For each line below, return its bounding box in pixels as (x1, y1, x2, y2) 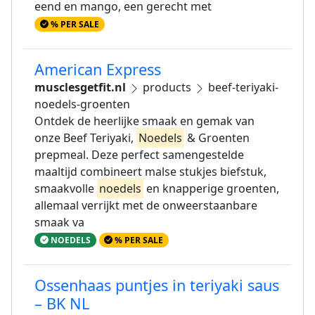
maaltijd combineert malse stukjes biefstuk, (34, 163, 266, 179)
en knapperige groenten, (143, 180, 279, 196)
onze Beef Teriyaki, (34, 129, 136, 146)
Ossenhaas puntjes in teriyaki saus (34, 275, 279, 296)
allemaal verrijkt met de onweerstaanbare (34, 197, 257, 213)
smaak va (34, 214, 84, 230)
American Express (34, 58, 161, 79)
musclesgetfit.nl (34, 79, 126, 95)
